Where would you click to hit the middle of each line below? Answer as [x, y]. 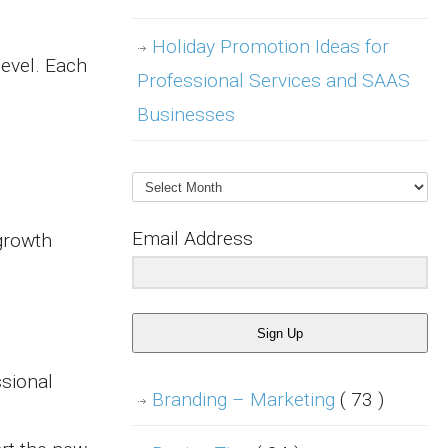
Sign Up [280, 333]
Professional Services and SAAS [273, 80]
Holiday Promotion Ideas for [270, 46]
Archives [167, 177]
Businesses [186, 114]
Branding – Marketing [246, 400]
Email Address [192, 238]
